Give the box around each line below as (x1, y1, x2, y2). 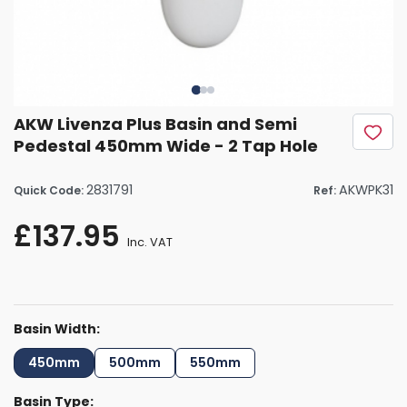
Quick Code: (14, 183, 86, 199)
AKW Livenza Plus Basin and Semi (14, 113, 297, 136)
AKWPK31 (339, 181, 393, 200)
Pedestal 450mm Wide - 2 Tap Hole (14, 134, 318, 158)
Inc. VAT (127, 234, 173, 251)
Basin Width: (14, 320, 100, 339)
